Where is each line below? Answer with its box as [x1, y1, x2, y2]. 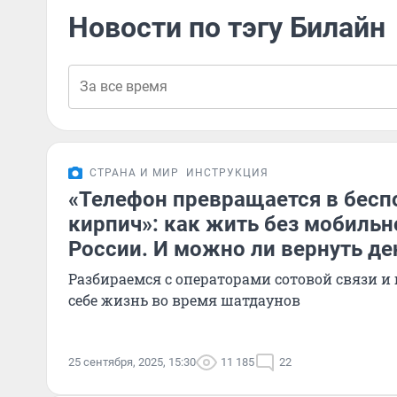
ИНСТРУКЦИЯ [186, 167, 269, 179]
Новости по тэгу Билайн [68, 11, 385, 44]
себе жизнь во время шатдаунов [68, 291, 300, 309]
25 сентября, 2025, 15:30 [68, 355, 196, 369]
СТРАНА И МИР [90, 167, 179, 179]
